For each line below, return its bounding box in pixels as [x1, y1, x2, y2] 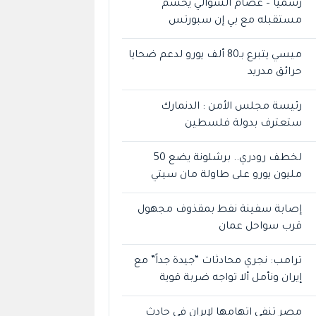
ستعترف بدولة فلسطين [185, 118, 303, 130]
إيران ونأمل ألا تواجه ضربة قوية [159, 272, 303, 284]
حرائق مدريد [248, 66, 303, 78]
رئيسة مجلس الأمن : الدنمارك [161, 101, 303, 113]
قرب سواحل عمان [219, 221, 303, 233]
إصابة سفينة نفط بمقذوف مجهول [138, 204, 303, 216]
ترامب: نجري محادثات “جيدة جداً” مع [134, 255, 303, 267]
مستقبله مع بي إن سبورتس [169, 15, 303, 27]
